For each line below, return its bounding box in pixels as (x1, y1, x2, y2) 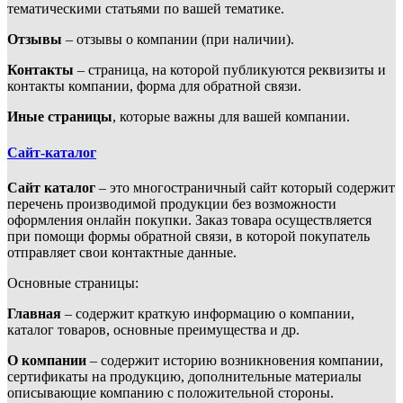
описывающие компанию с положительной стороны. (7, 384, 334, 400)
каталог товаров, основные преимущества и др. (7, 321, 300, 337)
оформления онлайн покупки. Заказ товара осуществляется (7, 211, 372, 228)
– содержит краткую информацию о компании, (61, 305, 354, 321)
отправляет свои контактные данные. (7, 244, 237, 260)
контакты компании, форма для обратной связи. (7, 78, 301, 94)
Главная (7, 305, 61, 321)
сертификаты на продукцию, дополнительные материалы (7, 368, 362, 384)
